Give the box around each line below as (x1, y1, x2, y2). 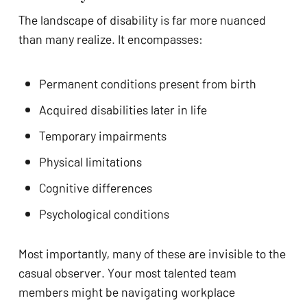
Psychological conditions (38, 205, 169, 222)
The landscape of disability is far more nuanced (18, 11, 266, 28)
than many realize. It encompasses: (18, 30, 203, 47)
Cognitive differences (38, 179, 152, 196)
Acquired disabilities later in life (38, 101, 207, 118)
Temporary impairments (38, 127, 167, 144)
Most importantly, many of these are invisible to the (18, 245, 286, 262)
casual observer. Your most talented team (18, 264, 236, 281)
